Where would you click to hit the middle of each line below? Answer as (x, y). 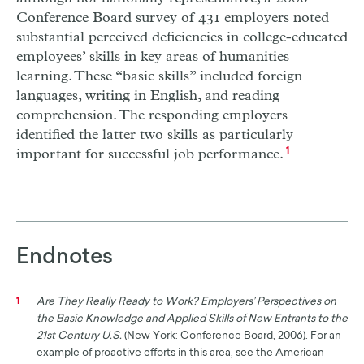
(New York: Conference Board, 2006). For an (232, 336)
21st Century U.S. (79, 336)
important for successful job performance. (150, 154)
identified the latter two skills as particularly (155, 134)
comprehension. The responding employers (152, 115)
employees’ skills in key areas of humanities (153, 56)
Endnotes (65, 258)
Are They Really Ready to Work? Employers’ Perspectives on (186, 302)
